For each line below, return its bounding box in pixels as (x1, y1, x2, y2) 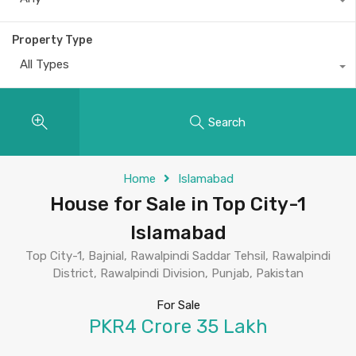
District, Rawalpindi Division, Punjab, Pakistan (52, 266, 304, 281)
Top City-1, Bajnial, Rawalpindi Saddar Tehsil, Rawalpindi (25, 249, 331, 263)
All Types (20, 57, 69, 72)
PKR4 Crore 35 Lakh (88, 315, 268, 338)
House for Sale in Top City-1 (50, 193, 306, 215)
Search (208, 114, 246, 130)
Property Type (12, 33, 92, 47)
